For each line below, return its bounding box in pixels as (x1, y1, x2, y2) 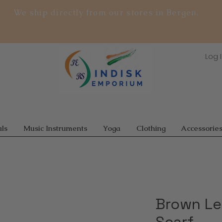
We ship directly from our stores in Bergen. (13, 7, 199, 18)
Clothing (136, 123, 166, 133)
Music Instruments (23, 123, 87, 133)
